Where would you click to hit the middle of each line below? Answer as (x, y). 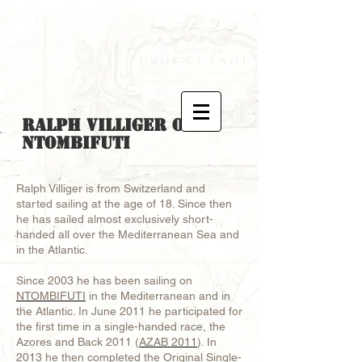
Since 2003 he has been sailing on (104, 280)
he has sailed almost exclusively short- (115, 219)
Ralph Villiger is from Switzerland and (111, 188)
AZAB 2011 (168, 342)
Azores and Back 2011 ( (78, 342)
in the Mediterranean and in (158, 296)
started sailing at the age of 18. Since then (124, 204)
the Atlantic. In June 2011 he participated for (129, 311)
